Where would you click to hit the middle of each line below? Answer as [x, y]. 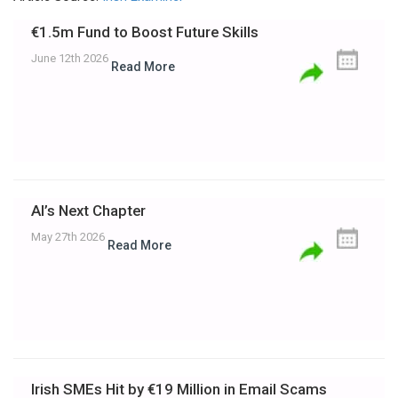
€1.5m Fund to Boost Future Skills [145, 32]
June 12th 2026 [71, 59]
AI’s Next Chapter [88, 211]
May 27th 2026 [69, 237]
